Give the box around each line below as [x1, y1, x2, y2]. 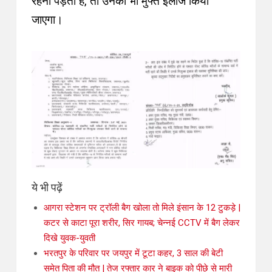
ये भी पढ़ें [32, 181, 63, 194]
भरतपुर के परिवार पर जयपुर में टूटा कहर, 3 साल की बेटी [44, 248, 223, 259]
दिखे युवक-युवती [44, 233, 95, 244]
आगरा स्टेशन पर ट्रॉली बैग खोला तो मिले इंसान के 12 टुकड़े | [44, 202, 240, 214]
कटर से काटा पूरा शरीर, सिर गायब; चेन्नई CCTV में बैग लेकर [44, 217, 240, 229]
